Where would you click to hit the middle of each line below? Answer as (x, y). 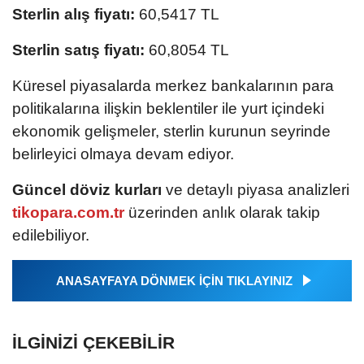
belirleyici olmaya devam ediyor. (123, 154)
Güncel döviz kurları (87, 190)
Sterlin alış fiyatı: (74, 15)
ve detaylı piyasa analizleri (256, 190)
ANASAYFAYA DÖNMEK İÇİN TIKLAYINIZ (174, 281)
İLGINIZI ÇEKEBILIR (93, 343)
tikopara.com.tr (68, 213)
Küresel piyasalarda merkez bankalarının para (173, 86)
